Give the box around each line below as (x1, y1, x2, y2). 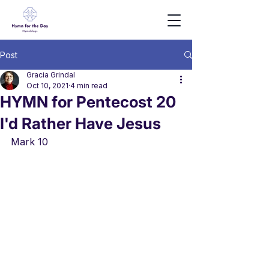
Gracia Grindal (26, 70, 75, 79)
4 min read (70, 81, 107, 90)
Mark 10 (11, 136, 48, 148)
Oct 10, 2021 (26, 81, 68, 90)
